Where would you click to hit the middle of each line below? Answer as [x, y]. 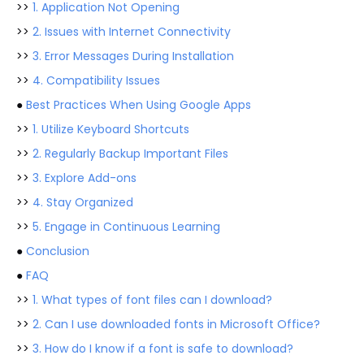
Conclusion [58, 251]
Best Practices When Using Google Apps [139, 105]
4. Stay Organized [83, 202]
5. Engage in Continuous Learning [126, 227]
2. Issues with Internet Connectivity [132, 32]
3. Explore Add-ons [84, 178]
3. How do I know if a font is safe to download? [163, 349]
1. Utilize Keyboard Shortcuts [111, 129]
